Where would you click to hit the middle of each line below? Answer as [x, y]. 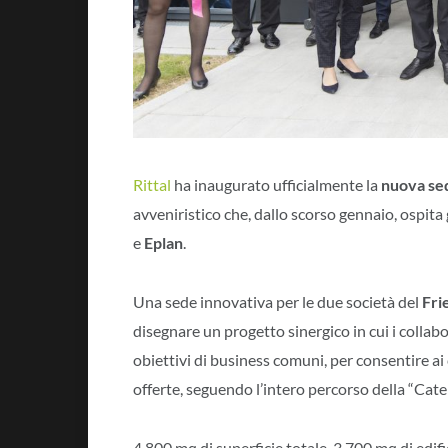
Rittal [152, 185]
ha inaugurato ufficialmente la [276, 185]
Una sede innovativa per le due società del [277, 302]
